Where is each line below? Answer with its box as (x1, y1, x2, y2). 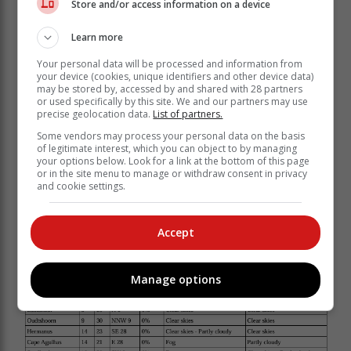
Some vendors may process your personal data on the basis (37, 128, 306, 143)
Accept (157, 224, 194, 240)
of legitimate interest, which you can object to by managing (37, 141, 298, 155)
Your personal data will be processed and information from (37, 56, 303, 71)
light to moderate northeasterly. (24, 16, 194, 30)
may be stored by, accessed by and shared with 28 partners (37, 81, 303, 96)
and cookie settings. (37, 179, 126, 193)
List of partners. (153, 107, 223, 121)
